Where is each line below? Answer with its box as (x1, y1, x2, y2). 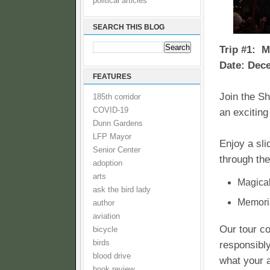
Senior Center (93, 146, 140, 154)
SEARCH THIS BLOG (93, 23, 165, 31)
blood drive (93, 252, 131, 260)
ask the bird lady (93, 186, 151, 194)
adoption (93, 159, 122, 168)
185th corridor (93, 93, 140, 101)
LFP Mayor (93, 133, 131, 141)
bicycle (93, 225, 118, 234)
